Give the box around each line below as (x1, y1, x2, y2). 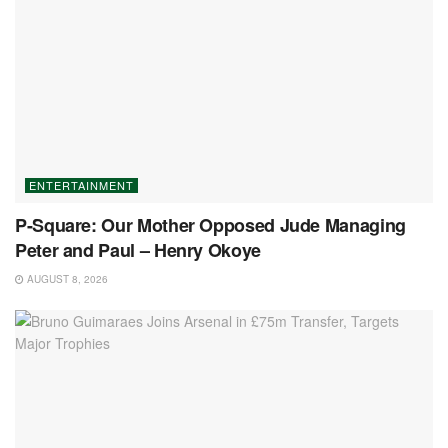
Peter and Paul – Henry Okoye (15, 236, 261, 263)
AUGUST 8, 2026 (24, 271, 108, 286)
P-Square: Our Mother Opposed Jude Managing (15, 211, 406, 238)
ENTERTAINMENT (29, 176, 134, 193)
